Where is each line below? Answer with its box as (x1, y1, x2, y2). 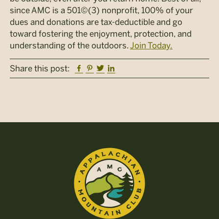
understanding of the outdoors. (10, 40, 130, 50)
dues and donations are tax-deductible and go (10, 17, 182, 27)
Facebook (83, 63, 119, 73)
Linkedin (115, 63, 147, 73)
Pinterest (93, 63, 128, 73)
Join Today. (130, 40, 173, 50)
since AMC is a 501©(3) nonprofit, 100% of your (10, 5, 193, 15)
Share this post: (10, 63, 70, 73)
